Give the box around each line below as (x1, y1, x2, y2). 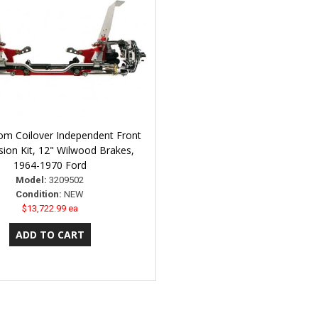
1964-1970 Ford (13, 158, 87, 172)
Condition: (16, 189, 62, 200)
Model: (16, 175, 48, 186)
